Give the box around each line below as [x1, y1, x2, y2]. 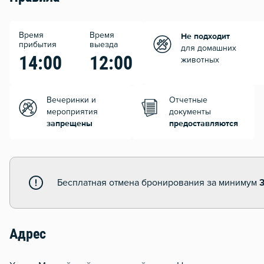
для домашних [181, 44, 236, 53]
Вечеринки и [47, 96, 96, 105]
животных [181, 56, 219, 65]
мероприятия [47, 108, 98, 117]
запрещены [47, 120, 93, 128]
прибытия [19, 41, 57, 49]
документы [169, 108, 211, 117]
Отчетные [169, 96, 207, 105]
